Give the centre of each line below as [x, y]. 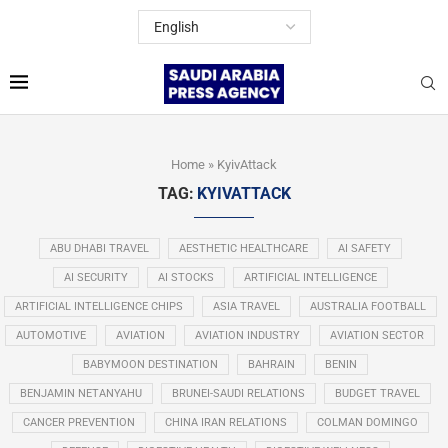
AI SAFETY [364, 248]
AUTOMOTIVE [51, 335]
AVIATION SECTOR [377, 335]
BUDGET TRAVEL [377, 393]
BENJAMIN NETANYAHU [81, 393]
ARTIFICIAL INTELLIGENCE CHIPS [98, 306]
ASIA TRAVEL [246, 306]
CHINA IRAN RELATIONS [225, 422]
